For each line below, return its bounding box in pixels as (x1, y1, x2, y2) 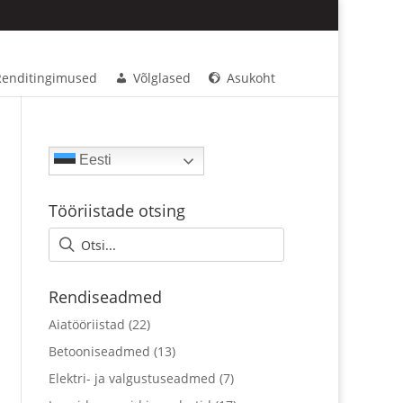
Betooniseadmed (49, 343, 151, 360)
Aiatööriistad (49, 316, 126, 333)
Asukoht (227, 68, 275, 86)
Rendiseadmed (49, 286, 163, 308)
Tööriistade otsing (49, 200, 186, 221)
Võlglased (133, 68, 191, 86)
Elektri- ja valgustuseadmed (49, 370, 217, 387)
